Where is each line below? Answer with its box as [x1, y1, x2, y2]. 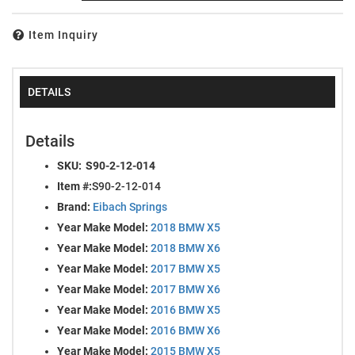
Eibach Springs [93, 200, 167, 213]
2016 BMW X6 [151, 323, 220, 337]
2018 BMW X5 [151, 220, 220, 234]
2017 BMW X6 [151, 282, 220, 296]
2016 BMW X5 [151, 303, 220, 316]
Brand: [57, 200, 90, 213]
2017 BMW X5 [151, 261, 220, 275]
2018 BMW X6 [151, 241, 220, 254]
